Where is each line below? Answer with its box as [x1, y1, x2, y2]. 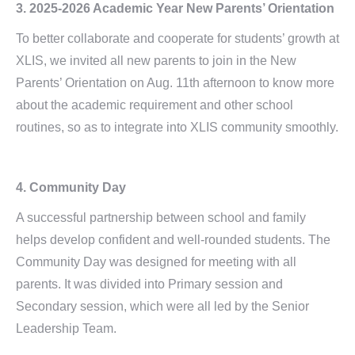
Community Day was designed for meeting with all [16, 255, 296, 269]
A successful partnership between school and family [16, 211, 306, 224]
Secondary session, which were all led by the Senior [16, 300, 309, 313]
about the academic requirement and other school [16, 98, 293, 112]
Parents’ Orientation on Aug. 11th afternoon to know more [16, 76, 334, 90]
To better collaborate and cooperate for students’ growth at [16, 32, 339, 45]
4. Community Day [16, 181, 126, 194]
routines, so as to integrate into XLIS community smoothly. [16, 120, 338, 134]
